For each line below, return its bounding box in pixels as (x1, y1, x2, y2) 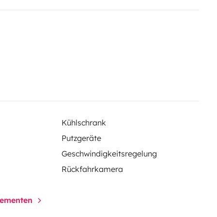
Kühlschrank (61, 117, 106, 127)
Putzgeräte (61, 133, 101, 143)
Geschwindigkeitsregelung (61, 148, 157, 158)
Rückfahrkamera (61, 164, 123, 174)
